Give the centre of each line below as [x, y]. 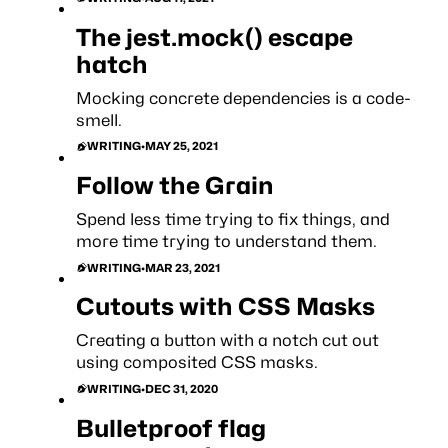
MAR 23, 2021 [182, 267]
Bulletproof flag [170, 428]
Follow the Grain [174, 185]
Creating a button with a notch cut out [227, 340]
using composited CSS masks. [196, 362]
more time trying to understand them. [226, 241]
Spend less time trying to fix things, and [232, 219]
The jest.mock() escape [214, 37]
